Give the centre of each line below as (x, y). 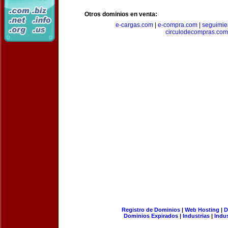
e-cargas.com (134, 25)
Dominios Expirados (151, 216)
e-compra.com (177, 25)
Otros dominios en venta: (121, 14)
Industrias (196, 216)
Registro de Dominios (151, 210)
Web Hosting (202, 210)
